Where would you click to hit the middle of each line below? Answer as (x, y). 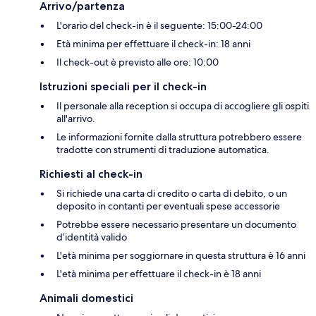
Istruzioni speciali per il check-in (123, 87)
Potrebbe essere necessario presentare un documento (176, 225)
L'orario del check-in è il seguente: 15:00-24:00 (159, 26)
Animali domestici (86, 298)
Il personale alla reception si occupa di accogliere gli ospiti (183, 106)
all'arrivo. (76, 119)
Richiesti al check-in (91, 174)
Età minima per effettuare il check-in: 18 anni (153, 44)
